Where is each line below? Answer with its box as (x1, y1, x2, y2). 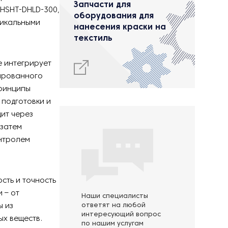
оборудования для (74, 13, 154, 20)
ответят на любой (81, 203, 146, 209)
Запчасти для (74, 2, 131, 9)
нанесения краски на (74, 24, 166, 31)
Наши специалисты (81, 193, 148, 199)
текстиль (74, 35, 112, 42)
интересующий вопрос (81, 212, 161, 218)
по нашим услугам (81, 221, 144, 227)
